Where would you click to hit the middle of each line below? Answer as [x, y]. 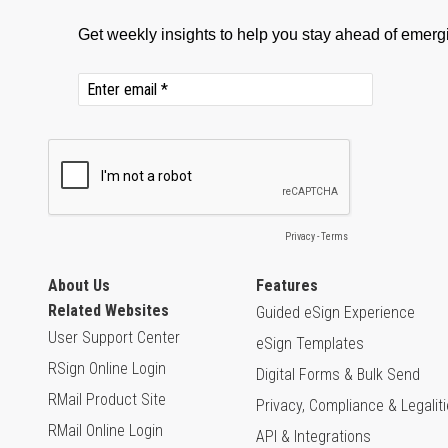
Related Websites [108, 310]
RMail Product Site [107, 399]
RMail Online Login [105, 430]
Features [287, 285]
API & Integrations [313, 436]
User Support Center [114, 337]
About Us [79, 285]
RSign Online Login [107, 368]
